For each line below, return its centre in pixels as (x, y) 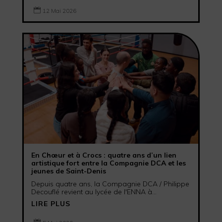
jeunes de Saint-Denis (68, 171)
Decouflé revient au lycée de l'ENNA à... (94, 192)
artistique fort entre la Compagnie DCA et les (108, 163)
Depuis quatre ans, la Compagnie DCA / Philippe (110, 184)
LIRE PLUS (51, 203)
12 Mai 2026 (59, 11)
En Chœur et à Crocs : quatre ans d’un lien (104, 155)
